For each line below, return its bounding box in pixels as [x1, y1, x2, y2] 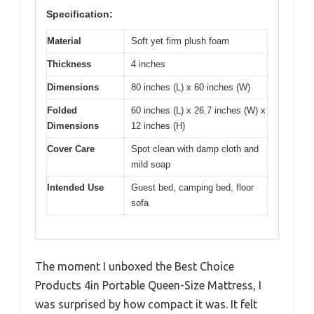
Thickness [47, 58, 91, 69]
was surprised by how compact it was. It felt [35, 298, 257, 311]
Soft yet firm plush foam [131, 35, 229, 46]
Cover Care [47, 143, 95, 154]
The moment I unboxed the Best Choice [35, 260, 234, 273]
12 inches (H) [131, 120, 185, 131]
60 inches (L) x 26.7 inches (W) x [131, 104, 266, 116]
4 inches [131, 58, 165, 69]
